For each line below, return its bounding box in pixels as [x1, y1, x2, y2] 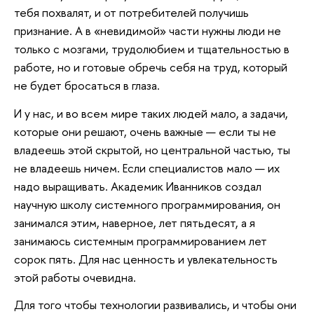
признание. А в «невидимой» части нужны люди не [14, 22, 281, 39]
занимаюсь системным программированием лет [14, 232, 267, 249]
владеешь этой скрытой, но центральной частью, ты [14, 141, 290, 158]
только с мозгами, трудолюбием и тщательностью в [14, 40, 289, 57]
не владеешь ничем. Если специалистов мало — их [14, 159, 280, 176]
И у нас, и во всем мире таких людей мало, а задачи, [14, 104, 288, 121]
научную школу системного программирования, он [14, 196, 280, 212]
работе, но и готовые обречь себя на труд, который [14, 58, 287, 75]
